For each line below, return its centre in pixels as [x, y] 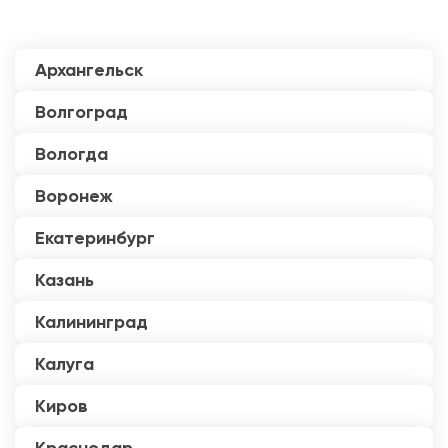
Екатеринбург [95, 238]
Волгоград [81, 112]
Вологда [71, 154]
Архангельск [89, 70]
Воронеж [74, 196]
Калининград [91, 322]
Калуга [64, 364]
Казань [64, 280]
